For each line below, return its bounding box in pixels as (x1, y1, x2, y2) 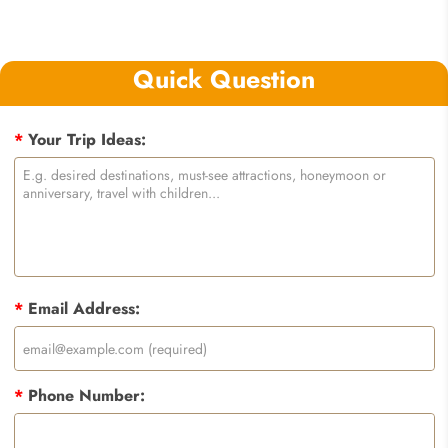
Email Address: (22, 297, 140, 321)
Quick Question (133, 62, 315, 98)
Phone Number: (22, 384, 145, 408)
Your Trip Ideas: (22, 128, 146, 152)
